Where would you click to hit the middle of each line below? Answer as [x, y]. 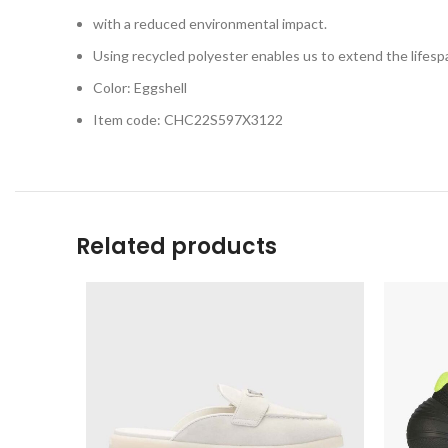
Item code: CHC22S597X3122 [188, 119]
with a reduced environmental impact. [210, 23]
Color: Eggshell [140, 87]
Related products [176, 246]
